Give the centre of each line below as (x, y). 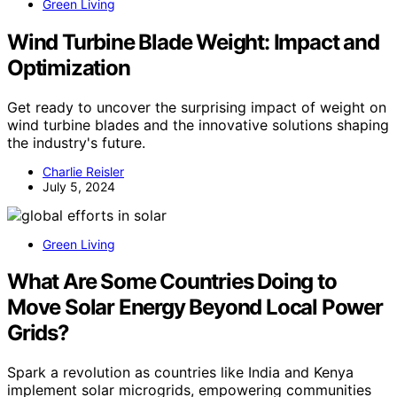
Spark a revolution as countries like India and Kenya (180, 373)
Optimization (69, 67)
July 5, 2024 (79, 186)
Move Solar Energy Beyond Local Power (195, 307)
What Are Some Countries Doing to (172, 282)
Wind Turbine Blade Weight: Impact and (193, 42)
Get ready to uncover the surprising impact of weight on (197, 107)
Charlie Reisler (83, 171)
